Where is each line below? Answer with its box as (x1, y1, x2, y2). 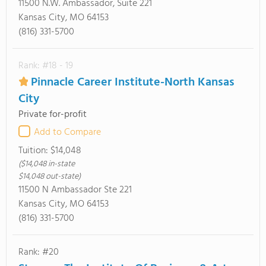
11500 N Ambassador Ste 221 (18, 182, 132, 198)
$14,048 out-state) (18, 170, 81, 183)
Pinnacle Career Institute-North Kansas (31, 73, 235, 92)
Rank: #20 (18, 245, 59, 260)
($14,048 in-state (18, 157, 75, 171)
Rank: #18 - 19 (18, 58, 73, 74)
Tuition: (18, 143, 50, 159)
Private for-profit (18, 107, 87, 122)
